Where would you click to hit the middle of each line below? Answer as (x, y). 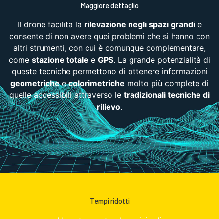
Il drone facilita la (51, 24)
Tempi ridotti (109, 201)
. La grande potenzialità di (162, 59)
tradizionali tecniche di (167, 95)
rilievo (109, 106)
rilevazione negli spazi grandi (139, 24)
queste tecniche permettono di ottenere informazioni (109, 71)
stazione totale (60, 59)
